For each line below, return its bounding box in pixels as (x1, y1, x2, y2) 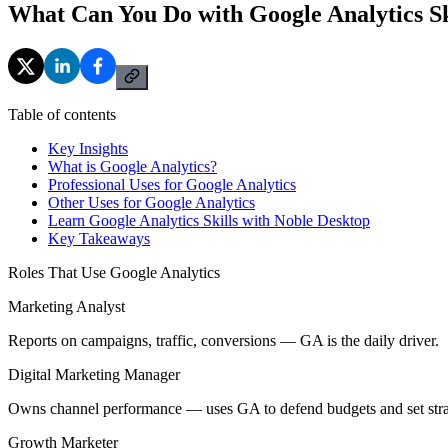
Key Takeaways (48, 229, 150, 247)
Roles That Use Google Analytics (8, 263, 220, 281)
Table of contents (8, 105, 116, 123)
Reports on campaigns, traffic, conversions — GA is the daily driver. (8, 331, 439, 349)
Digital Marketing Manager (8, 365, 180, 383)
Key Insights (48, 139, 128, 157)
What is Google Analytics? (48, 157, 217, 175)
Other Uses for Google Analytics (48, 193, 255, 211)
